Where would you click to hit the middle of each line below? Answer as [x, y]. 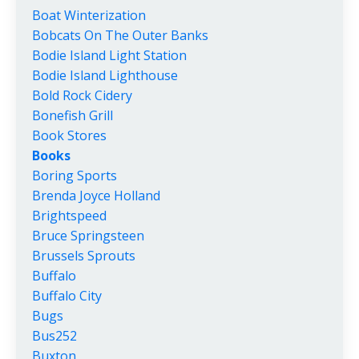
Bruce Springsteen [88, 236]
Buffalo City [67, 296]
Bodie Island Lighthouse [105, 76]
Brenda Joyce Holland [96, 196]
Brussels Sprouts [84, 256]
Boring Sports [75, 176]
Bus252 [54, 336]
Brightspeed [69, 216]
